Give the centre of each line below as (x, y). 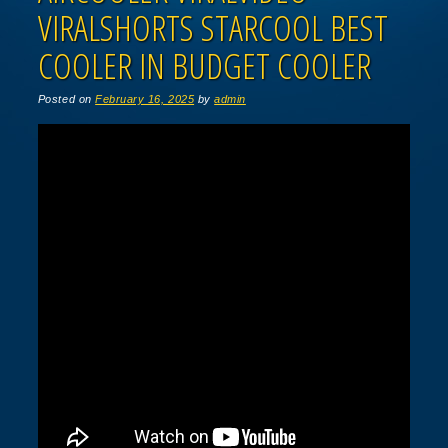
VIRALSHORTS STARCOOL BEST (212, 28)
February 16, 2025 (145, 99)
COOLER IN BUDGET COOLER (204, 66)
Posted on (66, 99)
